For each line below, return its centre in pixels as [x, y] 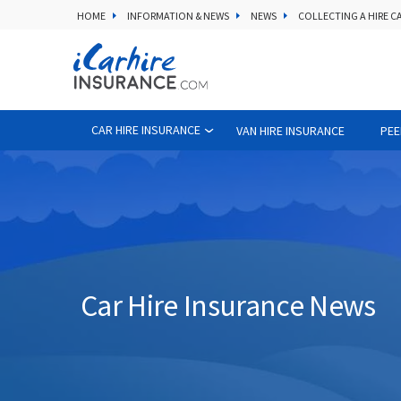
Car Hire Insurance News [228, 305]
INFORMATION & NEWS [178, 16]
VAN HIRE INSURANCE [290, 130]
